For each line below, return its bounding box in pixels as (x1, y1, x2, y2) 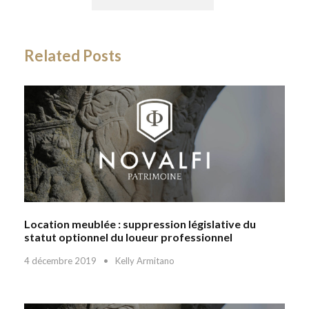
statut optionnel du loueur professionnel (24, 230, 232, 243)
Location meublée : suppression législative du (24, 217, 256, 230)
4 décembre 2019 (24, 255, 97, 266)
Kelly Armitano (115, 255, 175, 266)
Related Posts (24, 46, 121, 66)
